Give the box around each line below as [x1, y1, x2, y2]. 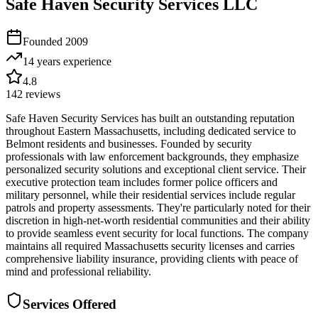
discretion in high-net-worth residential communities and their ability [6, 214, 310, 226]
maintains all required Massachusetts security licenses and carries [6, 239, 295, 252]
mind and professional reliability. [6, 265, 151, 278]
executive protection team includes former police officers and [6, 175, 278, 188]
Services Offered [23, 296, 116, 312]
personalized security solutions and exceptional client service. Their [6, 163, 306, 175]
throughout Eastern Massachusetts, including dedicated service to [6, 124, 296, 137]
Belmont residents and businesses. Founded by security [6, 137, 252, 150]
